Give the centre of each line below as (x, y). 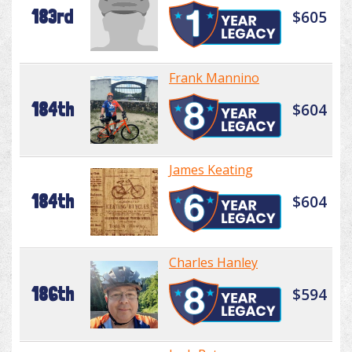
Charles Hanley (213, 263)
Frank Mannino (214, 78)
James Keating (211, 170)
